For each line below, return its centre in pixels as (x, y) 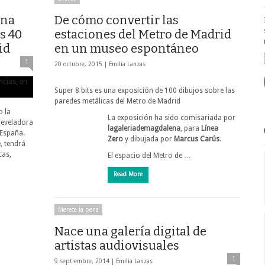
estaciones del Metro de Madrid (143, 34)
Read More (128, 174)
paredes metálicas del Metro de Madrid (117, 101)
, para (191, 128)
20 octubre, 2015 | (82, 64)
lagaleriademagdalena (144, 128)
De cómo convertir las (117, 20)
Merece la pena (78, 210)
